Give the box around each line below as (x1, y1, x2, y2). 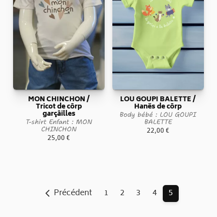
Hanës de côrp (134, 101, 182, 113)
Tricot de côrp (36, 101, 82, 113)
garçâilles (42, 108, 76, 120)
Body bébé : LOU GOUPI (120, 109, 197, 119)
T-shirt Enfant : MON (26, 117, 93, 126)
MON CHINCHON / (28, 93, 90, 106)
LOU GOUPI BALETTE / (120, 93, 196, 106)
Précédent (54, 186, 93, 201)
